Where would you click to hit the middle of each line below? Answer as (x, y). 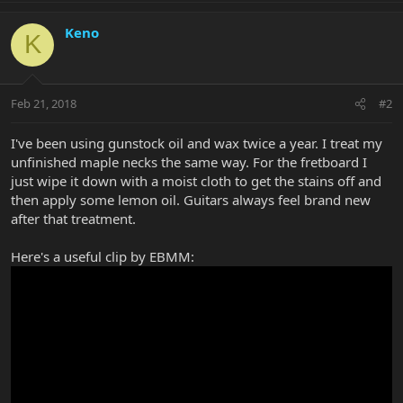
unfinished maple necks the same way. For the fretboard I (189, 162)
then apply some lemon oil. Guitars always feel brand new (191, 200)
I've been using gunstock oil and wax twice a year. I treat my (197, 143)
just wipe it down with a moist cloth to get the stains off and (196, 181)
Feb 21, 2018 (44, 104)
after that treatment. (73, 219)
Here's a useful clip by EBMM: (103, 257)
